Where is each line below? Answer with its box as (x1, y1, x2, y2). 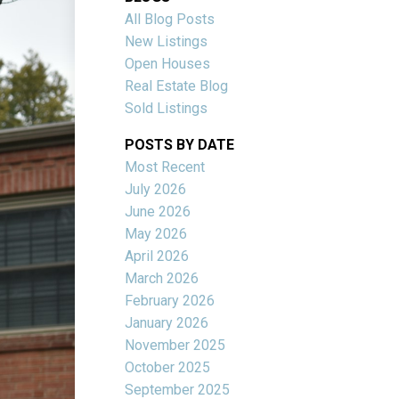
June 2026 (125, 202, 191, 220)
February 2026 (125, 291, 216, 309)
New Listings (125, 32, 208, 50)
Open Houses (125, 54, 211, 72)
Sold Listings (125, 99, 208, 117)
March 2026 (125, 269, 199, 287)
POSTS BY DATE (125, 135, 235, 153)
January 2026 (125, 313, 209, 331)
